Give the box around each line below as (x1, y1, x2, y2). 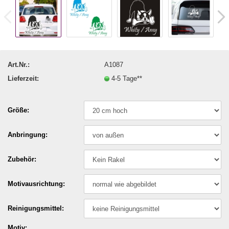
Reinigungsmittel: (8, 204, 64, 212)
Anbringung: (8, 131, 48, 139)
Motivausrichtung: (8, 180, 65, 188)
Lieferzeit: (8, 74, 39, 82)
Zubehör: (8, 155, 36, 163)
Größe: (8, 106, 29, 114)
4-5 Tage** (111, 74, 143, 82)
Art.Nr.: (8, 60, 30, 68)
